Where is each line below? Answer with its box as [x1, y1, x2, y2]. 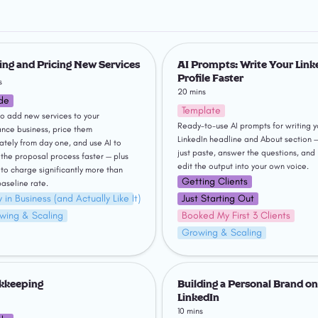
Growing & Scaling [181, 226, 262, 238]
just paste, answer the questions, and [177, 147, 315, 158]
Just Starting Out [181, 192, 254, 204]
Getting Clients [181, 175, 248, 187]
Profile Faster [177, 71, 243, 84]
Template [181, 104, 221, 116]
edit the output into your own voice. [177, 160, 309, 171]
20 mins [177, 86, 206, 97]
